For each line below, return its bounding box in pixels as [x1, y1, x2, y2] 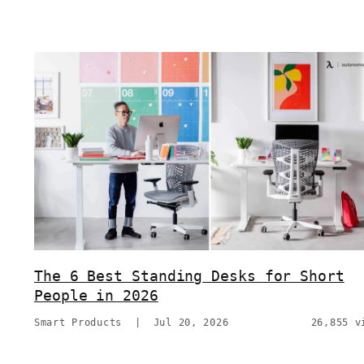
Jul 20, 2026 [153, 317, 229, 329]
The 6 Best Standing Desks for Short [34, 267, 344, 285]
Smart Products [34, 317, 123, 329]
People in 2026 [34, 287, 158, 305]
